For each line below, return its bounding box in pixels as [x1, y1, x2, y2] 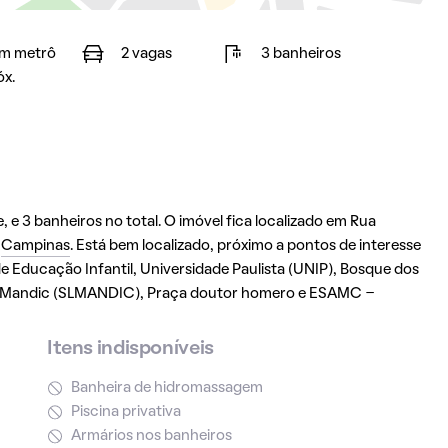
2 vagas [120, 47, 172, 61]
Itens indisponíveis [46, 340, 214, 358]
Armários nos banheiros [70, 429, 232, 443]
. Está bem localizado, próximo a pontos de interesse [69, 239, 421, 253]
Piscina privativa [70, 405, 181, 419]
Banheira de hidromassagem [70, 381, 263, 395]
